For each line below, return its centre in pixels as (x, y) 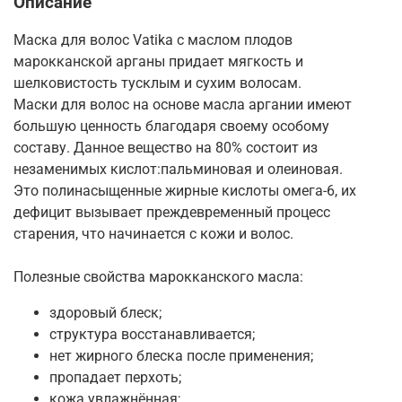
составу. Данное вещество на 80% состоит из (166, 147)
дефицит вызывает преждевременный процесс (172, 212)
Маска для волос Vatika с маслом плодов (153, 39)
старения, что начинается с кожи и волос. (153, 233)
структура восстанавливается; (152, 334)
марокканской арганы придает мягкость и (158, 61)
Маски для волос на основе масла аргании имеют (183, 104)
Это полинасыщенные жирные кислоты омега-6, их (185, 190)
